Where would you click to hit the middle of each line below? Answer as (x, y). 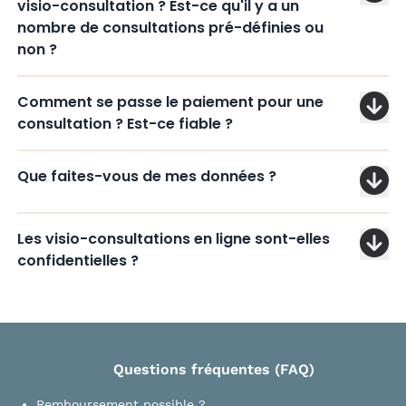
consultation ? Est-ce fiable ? (125, 124)
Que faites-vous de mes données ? (146, 176)
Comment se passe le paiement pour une (170, 102)
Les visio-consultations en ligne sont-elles (173, 239)
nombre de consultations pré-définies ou (170, 28)
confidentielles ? (77, 261)
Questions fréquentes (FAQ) (214, 370)
